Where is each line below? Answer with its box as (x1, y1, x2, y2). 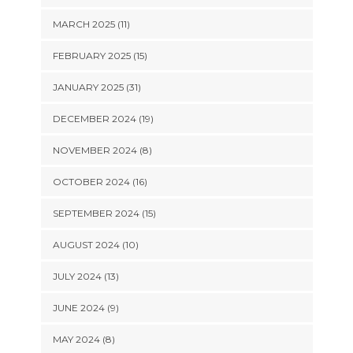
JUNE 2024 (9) (52, 302, 119, 314)
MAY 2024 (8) (52, 333, 115, 345)
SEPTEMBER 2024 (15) (52, 207, 156, 219)
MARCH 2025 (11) (52, 18, 130, 30)
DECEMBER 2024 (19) (52, 113, 154, 124)
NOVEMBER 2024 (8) (52, 144, 152, 156)
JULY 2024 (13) (52, 270, 119, 282)
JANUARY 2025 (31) (52, 81, 141, 93)
